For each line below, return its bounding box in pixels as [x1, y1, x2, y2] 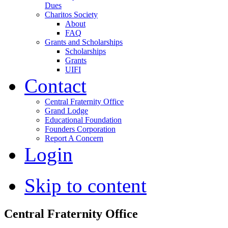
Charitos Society [45, 10, 98, 19]
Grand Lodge [45, 106, 88, 115]
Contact [24, 74, 87, 97]
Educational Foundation [45, 115, 122, 124]
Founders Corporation [45, 124, 116, 133]
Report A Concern [45, 133, 103, 142]
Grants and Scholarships [45, 37, 123, 46]
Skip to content [24, 174, 147, 196]
